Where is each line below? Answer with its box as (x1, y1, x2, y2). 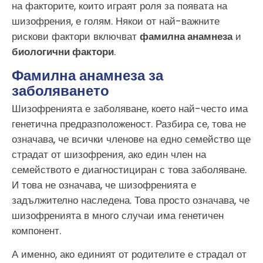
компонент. (12, 223, 61, 238)
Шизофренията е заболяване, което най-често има (12, 101, 248, 116)
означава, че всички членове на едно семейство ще (12, 131, 251, 146)
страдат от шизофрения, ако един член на (12, 147, 206, 161)
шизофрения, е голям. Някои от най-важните (12, 14, 220, 29)
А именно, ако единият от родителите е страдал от (12, 247, 247, 262)
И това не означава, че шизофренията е (12, 177, 196, 192)
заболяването (12, 80, 109, 100)
